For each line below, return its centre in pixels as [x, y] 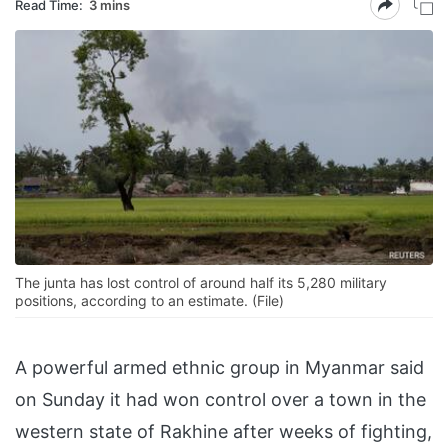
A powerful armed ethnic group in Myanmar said [219, 368]
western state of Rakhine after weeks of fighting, [223, 432]
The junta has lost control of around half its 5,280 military [201, 283]
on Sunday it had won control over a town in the [220, 400]
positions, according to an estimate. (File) [149, 301]
